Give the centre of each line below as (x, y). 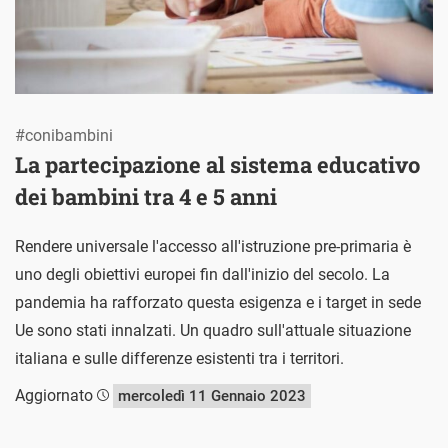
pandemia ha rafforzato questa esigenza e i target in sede (218, 302)
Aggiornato (56, 395)
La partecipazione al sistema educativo (217, 164)
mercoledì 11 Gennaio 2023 (212, 395)
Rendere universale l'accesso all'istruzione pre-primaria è (213, 246)
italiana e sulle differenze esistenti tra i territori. (179, 358)
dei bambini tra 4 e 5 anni (146, 196)
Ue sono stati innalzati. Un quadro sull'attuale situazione (213, 330)
